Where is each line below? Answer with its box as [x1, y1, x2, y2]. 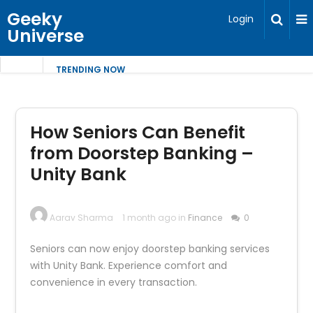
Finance [188, 212, 223, 224]
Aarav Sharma [50, 212, 114, 224]
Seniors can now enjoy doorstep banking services [30, 242, 270, 256]
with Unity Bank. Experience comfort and [30, 259, 228, 272]
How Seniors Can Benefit [30, 120, 246, 145]
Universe [7, 24, 84, 48]
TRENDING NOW [56, 64, 125, 75]
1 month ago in [122, 212, 189, 224]
